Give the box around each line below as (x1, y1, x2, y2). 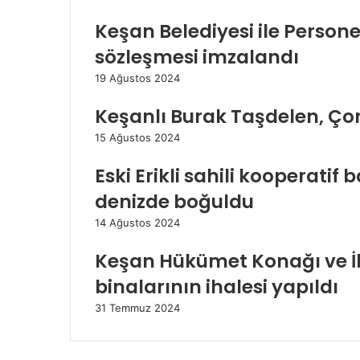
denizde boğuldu (95, 188, 254, 215)
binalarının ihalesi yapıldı (95, 273, 338, 300)
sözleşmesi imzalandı (95, 43, 299, 70)
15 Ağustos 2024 (95, 130, 180, 144)
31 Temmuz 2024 (95, 301, 180, 314)
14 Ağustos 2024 (95, 215, 180, 229)
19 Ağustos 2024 (95, 71, 180, 84)
